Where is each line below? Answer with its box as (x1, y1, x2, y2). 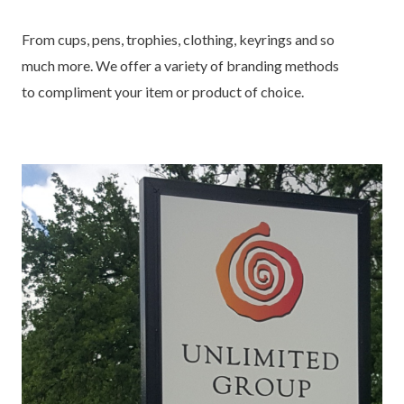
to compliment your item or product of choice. (22, 83, 304, 100)
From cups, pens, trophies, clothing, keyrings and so (22, 31, 335, 48)
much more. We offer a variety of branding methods (22, 57, 339, 74)
